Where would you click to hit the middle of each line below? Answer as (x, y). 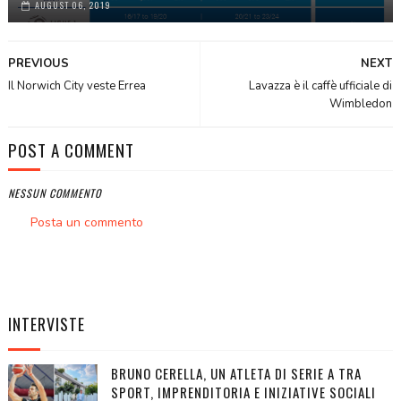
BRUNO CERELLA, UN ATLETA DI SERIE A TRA (236, 374)
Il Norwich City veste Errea (77, 86)
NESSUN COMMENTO (54, 193)
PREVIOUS (38, 64)
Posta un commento (86, 223)
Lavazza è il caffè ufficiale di (321, 86)
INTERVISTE (46, 324)
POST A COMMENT (71, 150)
